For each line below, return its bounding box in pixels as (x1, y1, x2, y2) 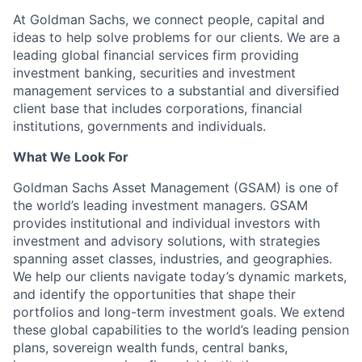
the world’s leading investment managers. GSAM (13, 197, 308, 213)
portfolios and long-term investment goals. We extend (13, 304, 345, 320)
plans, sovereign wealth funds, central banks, (13, 339, 288, 356)
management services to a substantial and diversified (13, 82, 339, 99)
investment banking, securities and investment (13, 65, 296, 81)
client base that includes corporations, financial (13, 100, 302, 116)
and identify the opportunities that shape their (13, 286, 296, 302)
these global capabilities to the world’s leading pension (13, 322, 349, 338)
